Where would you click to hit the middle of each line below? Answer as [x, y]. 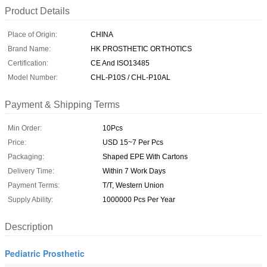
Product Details [37, 11]
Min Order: [25, 128]
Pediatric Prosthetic [45, 253]
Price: [17, 142]
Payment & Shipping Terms [62, 104]
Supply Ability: [30, 199]
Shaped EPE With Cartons [145, 156]
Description [29, 226]
